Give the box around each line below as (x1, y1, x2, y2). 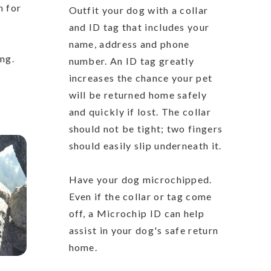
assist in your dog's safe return (68, 224, 219, 236)
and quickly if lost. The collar (68, 105, 211, 117)
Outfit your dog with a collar (68, 4, 209, 16)
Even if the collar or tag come (68, 190, 212, 202)
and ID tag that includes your (68, 21, 210, 33)
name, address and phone (68, 38, 190, 50)
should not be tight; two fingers (68, 122, 223, 134)
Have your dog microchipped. (68, 173, 212, 185)
